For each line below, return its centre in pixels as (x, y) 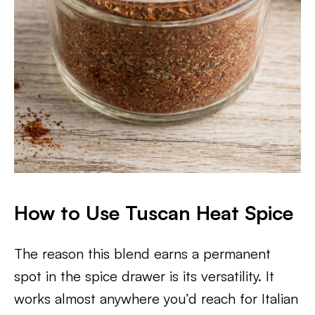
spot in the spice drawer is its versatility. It (144, 276)
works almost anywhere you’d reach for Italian (156, 298)
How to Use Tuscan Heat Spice (154, 213)
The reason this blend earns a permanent (142, 253)
